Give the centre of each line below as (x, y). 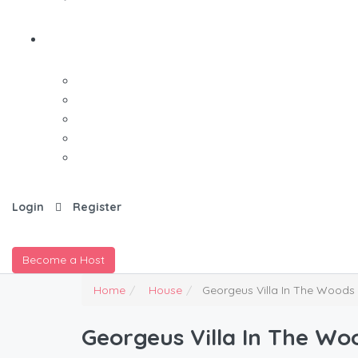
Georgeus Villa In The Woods (278, 290)
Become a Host (64, 260)
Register (97, 207)
